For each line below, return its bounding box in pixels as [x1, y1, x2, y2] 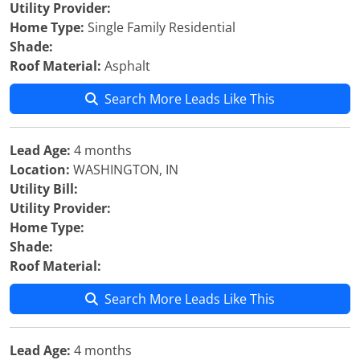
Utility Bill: [10, 180, 78, 198]
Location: [10, 161, 70, 178]
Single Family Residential [84, 18, 235, 36]
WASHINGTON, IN [70, 161, 178, 178]
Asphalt [101, 57, 150, 75]
